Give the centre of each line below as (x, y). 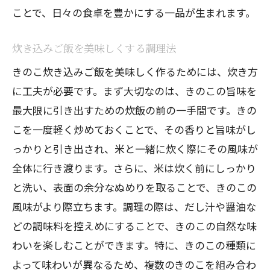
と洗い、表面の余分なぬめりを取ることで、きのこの (134, 187)
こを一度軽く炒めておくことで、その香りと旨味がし (134, 129)
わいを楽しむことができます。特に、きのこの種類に (134, 245)
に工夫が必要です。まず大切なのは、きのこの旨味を (134, 91)
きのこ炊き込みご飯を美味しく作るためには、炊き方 (135, 71)
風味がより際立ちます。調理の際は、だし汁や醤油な (134, 206)
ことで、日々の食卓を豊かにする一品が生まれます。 (134, 12)
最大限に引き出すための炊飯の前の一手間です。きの (134, 110)
